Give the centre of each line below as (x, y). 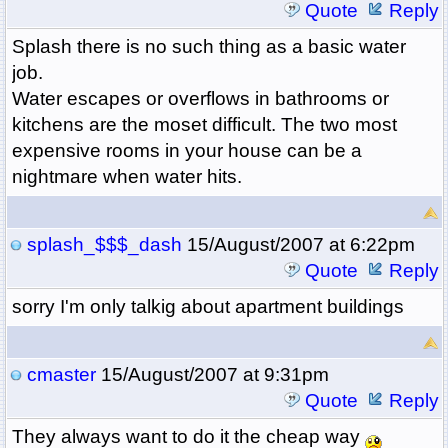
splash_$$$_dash (104, 245)
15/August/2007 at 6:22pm (298, 245)
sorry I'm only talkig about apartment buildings (207, 307)
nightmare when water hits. (126, 177)
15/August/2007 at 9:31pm (212, 375)
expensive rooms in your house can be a (186, 151)
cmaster (61, 375)
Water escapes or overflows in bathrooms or (200, 99)
